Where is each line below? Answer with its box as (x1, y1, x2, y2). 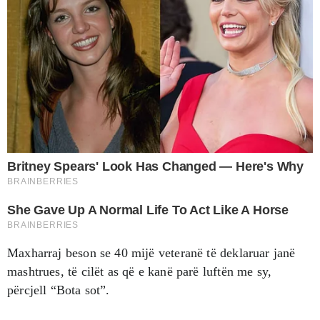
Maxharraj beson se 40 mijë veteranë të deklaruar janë (7, 245, 296, 260)
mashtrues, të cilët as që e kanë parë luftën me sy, (7, 264, 272, 279)
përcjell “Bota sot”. (7, 282, 110, 297)
